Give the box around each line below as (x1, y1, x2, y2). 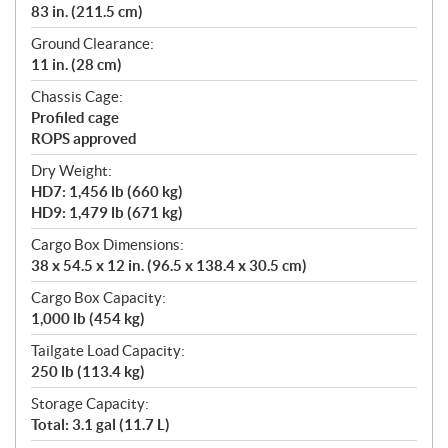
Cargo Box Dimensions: (31, 236, 184, 254)
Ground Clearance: (31, 35, 154, 53)
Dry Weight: (31, 162, 112, 180)
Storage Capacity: (31, 395, 149, 413)
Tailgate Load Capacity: (31, 342, 185, 360)
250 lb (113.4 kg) (31, 363, 145, 381)
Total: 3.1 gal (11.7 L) (31, 416, 170, 434)
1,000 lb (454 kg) (31, 310, 145, 328)
